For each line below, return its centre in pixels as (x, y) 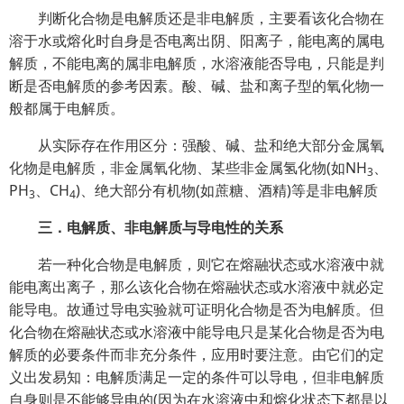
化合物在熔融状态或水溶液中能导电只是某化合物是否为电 (197, 332)
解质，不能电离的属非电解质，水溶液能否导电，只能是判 (197, 63)
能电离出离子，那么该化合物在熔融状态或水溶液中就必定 (197, 287)
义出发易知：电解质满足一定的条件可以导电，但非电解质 (197, 377)
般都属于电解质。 (67, 108)
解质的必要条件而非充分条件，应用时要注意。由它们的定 (197, 354)
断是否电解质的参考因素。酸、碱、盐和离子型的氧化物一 (197, 86)
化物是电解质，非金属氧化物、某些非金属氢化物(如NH (188, 168)
